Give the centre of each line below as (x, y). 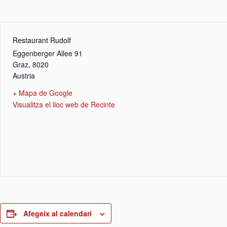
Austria (24, 75)
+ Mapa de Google (43, 93)
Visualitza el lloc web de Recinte (64, 104)
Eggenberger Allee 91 (48, 53)
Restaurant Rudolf (42, 40)
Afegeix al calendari (58, 213)
